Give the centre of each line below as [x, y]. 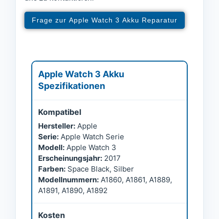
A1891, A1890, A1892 [73, 191]
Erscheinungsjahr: [70, 158]
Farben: [52, 169]
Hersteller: [57, 126]
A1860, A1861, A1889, [135, 180]
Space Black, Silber [100, 169]
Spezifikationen [72, 86]
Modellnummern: [68, 180]
